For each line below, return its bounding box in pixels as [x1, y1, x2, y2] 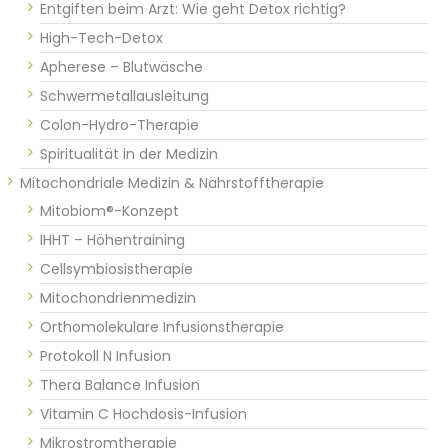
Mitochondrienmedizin [40, 287, 196, 308]
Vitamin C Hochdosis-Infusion [40, 403, 247, 424]
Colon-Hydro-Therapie [40, 114, 199, 135]
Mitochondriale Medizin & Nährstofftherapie [20, 172, 324, 193]
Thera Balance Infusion [40, 374, 200, 395]
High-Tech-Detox [40, 27, 163, 48]
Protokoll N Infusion [40, 345, 171, 366]
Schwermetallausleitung [40, 85, 209, 106]
